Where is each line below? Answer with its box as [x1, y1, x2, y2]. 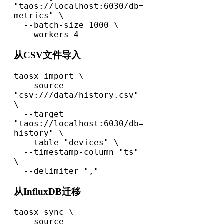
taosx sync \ [14, 207, 74, 217]
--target [14, 109, 24, 119]
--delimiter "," [24, 166, 99, 176]
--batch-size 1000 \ [14, 20, 24, 30]
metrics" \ [14, 11, 64, 21]
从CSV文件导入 [14, 50, 81, 61]
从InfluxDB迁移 [14, 186, 81, 197]
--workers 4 [24, 30, 79, 40]
